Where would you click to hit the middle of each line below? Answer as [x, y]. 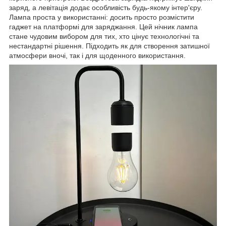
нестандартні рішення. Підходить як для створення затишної [109, 46]
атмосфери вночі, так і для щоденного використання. [97, 56]
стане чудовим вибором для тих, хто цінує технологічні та [104, 37]
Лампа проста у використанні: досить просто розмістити [102, 17]
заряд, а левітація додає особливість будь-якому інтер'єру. [106, 8]
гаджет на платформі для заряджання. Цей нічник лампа [103, 27]
